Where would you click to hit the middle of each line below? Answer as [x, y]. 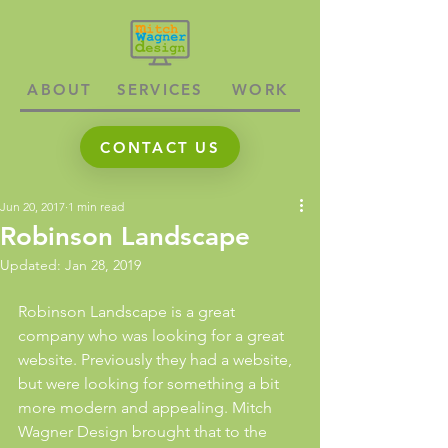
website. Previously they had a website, [157, 359]
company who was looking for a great [153, 335]
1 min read [96, 206]
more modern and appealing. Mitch [147, 407]
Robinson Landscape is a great [128, 311]
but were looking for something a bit [150, 383]
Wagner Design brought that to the [144, 431]
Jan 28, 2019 [103, 265]
